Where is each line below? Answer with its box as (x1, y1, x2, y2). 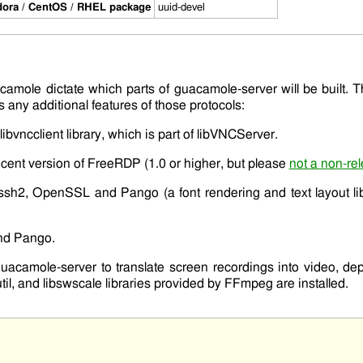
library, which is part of (62, 128, 197, 142)
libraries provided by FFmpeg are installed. (101, 277, 348, 291)
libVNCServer (196, 128, 275, 142)
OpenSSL (32, 186, 91, 200)
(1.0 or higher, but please (140, 157, 289, 171)
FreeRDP (87, 157, 141, 171)
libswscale (42, 277, 102, 291)
